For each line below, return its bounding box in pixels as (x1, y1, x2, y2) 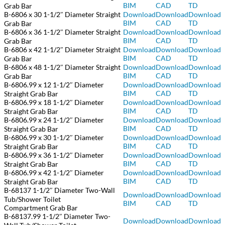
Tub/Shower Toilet (4, 195, 61, 204)
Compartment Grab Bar (4, 203, 78, 212)
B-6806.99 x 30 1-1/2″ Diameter (4, 133, 104, 142)
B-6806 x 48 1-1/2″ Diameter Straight (4, 63, 121, 72)
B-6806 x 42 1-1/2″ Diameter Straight (4, 45, 121, 54)
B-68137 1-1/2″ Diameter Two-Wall (4, 186, 115, 195)
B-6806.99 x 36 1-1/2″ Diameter (4, 151, 104, 160)
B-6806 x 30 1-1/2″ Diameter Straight (4, 10, 121, 19)
